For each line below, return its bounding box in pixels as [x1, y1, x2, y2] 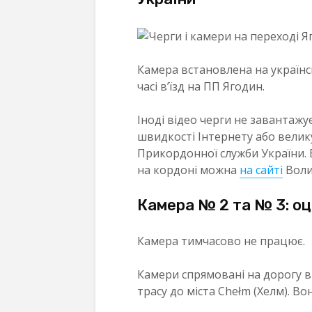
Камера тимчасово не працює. [137, 233, 305, 249]
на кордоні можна [137, 162, 240, 178]
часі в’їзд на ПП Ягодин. [137, 78, 265, 94]
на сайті [240, 162, 283, 178]
